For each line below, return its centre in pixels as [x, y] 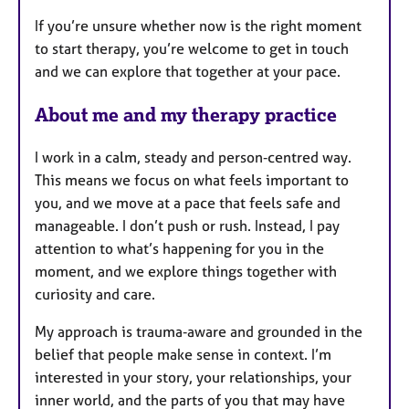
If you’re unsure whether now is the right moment [198, 25]
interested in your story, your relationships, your [193, 377]
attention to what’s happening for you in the [179, 248]
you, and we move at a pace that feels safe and [188, 202]
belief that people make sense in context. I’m [183, 354]
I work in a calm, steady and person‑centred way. [193, 157]
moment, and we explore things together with [186, 271]
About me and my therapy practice [186, 114]
